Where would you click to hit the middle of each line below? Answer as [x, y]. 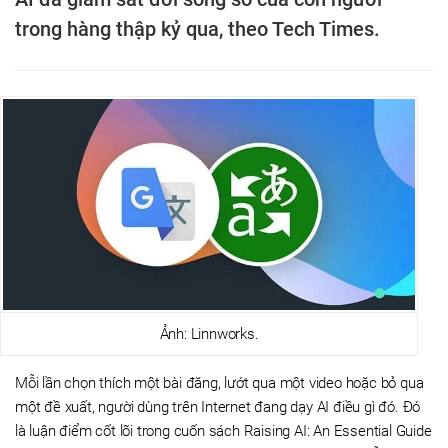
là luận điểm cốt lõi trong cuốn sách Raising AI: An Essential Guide [223, 431]
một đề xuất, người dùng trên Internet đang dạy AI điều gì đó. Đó [218, 407]
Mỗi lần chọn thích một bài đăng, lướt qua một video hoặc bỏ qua [219, 383]
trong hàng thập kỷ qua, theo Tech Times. [197, 29]
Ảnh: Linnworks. [209, 334]
